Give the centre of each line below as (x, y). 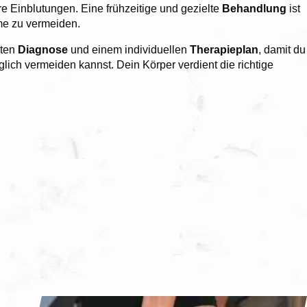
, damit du (282, 49)
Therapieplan (224, 49)
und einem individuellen (130, 49)
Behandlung (256, 8)
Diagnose (44, 49)
